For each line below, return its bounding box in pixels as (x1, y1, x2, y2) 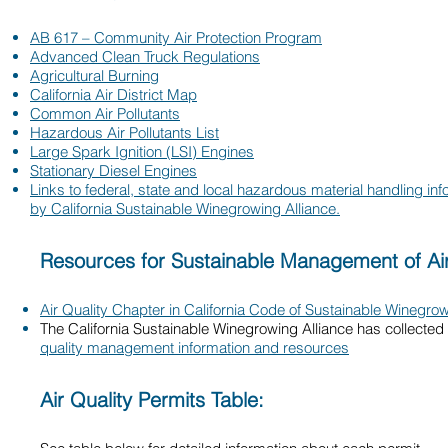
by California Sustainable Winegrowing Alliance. (30, 199, 340, 218)
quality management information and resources (40, 338, 349, 357)
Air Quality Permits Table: (40, 387, 270, 412)
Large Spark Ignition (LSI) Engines (30, 142, 254, 161)
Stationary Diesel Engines (30, 161, 197, 180)
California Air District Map (30, 85, 197, 104)
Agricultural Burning (30, 66, 159, 85)
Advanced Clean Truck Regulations (30, 47, 260, 66)
